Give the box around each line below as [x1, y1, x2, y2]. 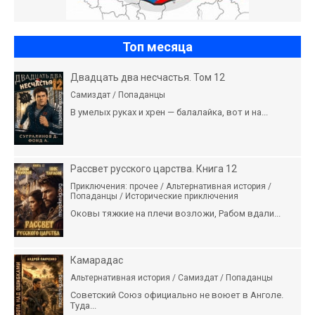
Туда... [70, 300, 96, 311]
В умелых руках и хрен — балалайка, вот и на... [70, 106, 268, 117]
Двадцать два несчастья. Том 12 [70, 71, 225, 83]
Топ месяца [122, 39, 193, 54]
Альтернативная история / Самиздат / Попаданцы [70, 272, 273, 283]
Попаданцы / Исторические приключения [70, 191, 238, 201]
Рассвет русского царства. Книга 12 [70, 162, 237, 174]
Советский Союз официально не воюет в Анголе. [70, 289, 283, 300]
